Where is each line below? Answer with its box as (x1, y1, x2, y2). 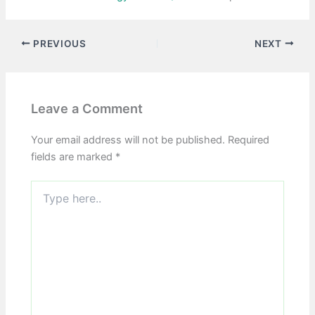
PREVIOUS (30, 37, 86, 49)
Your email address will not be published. (31, 134, 226, 147)
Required (228, 134, 270, 147)
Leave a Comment (31, 101, 143, 117)
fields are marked (31, 150, 116, 164)
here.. (30, 195, 57, 207)
